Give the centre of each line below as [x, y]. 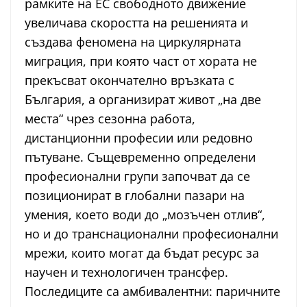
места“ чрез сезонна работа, [110, 119]
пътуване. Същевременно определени [140, 157]
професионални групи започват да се [137, 176]
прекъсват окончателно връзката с [130, 81]
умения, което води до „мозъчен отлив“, [145, 215]
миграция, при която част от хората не [141, 61]
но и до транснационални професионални [151, 234]
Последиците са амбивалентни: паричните [152, 292]
